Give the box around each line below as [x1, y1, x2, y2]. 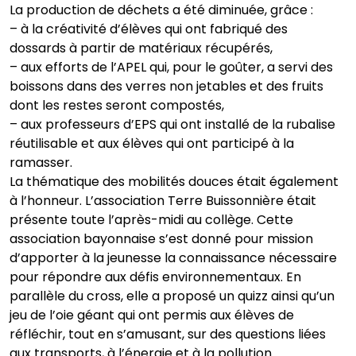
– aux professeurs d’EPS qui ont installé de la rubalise [10, 115, 335, 134]
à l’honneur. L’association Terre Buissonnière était [10, 192, 316, 211]
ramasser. [10, 153, 72, 172]
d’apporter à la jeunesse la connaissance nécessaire [10, 249, 337, 268]
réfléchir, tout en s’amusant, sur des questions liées [10, 325, 326, 344]
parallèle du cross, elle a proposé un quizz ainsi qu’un [10, 287, 335, 306]
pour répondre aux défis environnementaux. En [10, 268, 301, 287]
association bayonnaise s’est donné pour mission [10, 230, 313, 249]
